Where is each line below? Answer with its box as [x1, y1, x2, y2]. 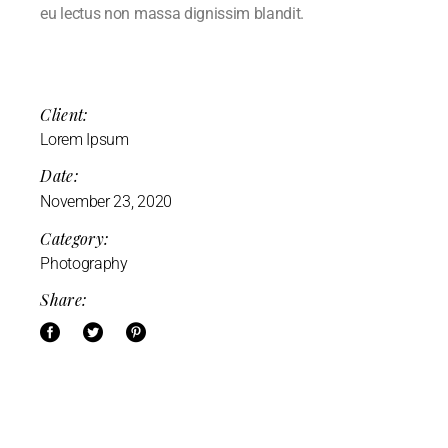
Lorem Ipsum [40, 129, 129, 149]
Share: [40, 288, 87, 310]
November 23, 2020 [40, 191, 172, 211]
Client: [40, 103, 88, 125]
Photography [40, 253, 128, 273]
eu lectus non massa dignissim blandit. [40, 3, 305, 23]
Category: [40, 227, 109, 249]
